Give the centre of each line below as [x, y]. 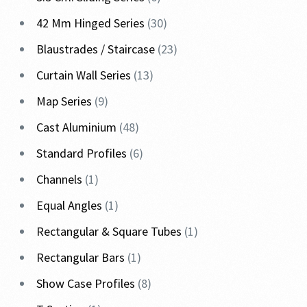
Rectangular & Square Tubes [109, 231]
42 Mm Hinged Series [91, 23]
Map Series [64, 101]
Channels [60, 179]
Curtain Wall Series [84, 75]
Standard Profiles [82, 153]
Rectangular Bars [81, 257]
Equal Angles [70, 205]
